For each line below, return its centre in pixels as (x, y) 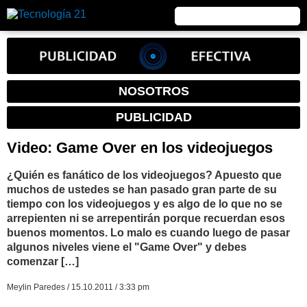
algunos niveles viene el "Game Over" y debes (127, 247)
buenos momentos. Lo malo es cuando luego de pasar (148, 232)
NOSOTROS (153, 91)
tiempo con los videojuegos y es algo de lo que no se (145, 204)
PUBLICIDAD (153, 118)
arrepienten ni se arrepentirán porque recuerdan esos (146, 218)
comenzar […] (43, 261)
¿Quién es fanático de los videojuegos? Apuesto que (144, 175)
